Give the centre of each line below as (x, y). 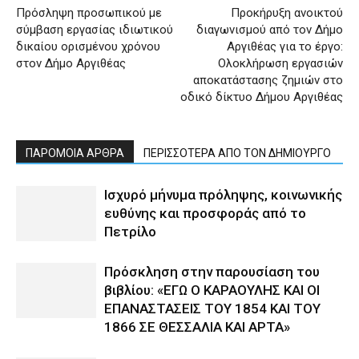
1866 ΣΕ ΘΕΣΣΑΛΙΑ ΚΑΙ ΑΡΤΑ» (197, 327)
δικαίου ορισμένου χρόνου (88, 46)
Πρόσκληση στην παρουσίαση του (212, 272)
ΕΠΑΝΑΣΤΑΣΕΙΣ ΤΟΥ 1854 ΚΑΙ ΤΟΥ (212, 309)
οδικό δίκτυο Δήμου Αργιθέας (262, 97)
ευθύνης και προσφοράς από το (205, 213)
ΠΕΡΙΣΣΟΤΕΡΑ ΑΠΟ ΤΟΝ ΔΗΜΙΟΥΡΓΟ (237, 153)
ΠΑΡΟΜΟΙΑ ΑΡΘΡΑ (75, 153)
